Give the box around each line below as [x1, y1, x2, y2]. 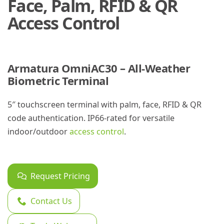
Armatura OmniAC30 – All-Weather [7, 60, 190, 75]
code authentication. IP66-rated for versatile [7, 112, 174, 123]
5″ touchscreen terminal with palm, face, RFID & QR [7, 98, 201, 110]
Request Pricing [30, 170, 90, 181]
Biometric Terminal [7, 72, 109, 88]
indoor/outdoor [7, 125, 69, 137]
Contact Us [30, 195, 72, 206]
